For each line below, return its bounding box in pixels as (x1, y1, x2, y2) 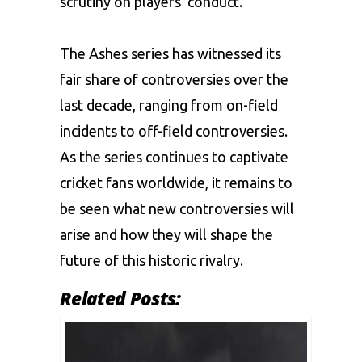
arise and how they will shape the (60, 226, 273, 243)
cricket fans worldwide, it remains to (60, 175, 293, 192)
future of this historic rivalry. (60, 252, 243, 269)
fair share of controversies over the (60, 71, 288, 88)
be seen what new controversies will (60, 200, 294, 217)
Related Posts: (60, 286, 181, 312)
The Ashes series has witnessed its (60, 45, 281, 62)
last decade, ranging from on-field (60, 97, 278, 114)
